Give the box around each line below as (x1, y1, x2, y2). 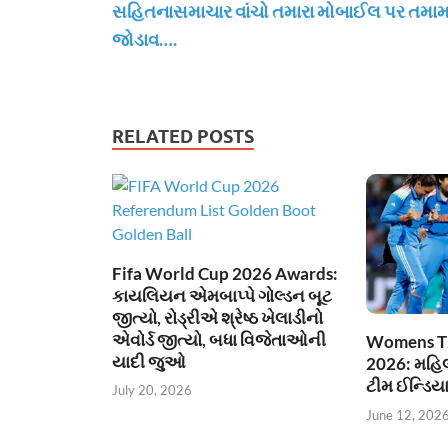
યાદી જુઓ (112, 350, 186, 372)
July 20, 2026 (112, 382, 192, 399)
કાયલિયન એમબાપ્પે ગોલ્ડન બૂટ (112, 284, 332, 306)
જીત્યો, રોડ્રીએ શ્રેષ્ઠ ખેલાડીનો (112, 306, 323, 328)
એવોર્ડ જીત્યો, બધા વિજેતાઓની (112, 328, 326, 350)
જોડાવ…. (112, 27, 177, 50)
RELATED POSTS (112, 125, 254, 147)
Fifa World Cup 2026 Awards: (112, 262, 338, 284)
